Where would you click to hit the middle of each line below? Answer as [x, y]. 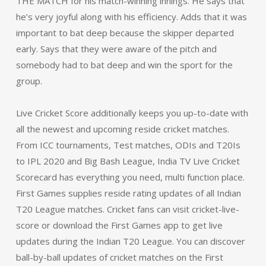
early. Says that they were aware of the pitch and [116, 49]
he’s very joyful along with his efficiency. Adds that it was [131, 17]
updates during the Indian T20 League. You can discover [130, 241]
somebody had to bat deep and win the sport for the [124, 65]
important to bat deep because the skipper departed [125, 33]
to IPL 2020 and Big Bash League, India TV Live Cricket [128, 161]
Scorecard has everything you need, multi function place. [130, 177]
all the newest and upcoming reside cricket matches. [122, 129]
